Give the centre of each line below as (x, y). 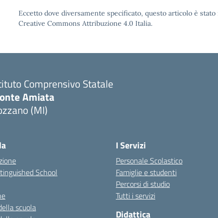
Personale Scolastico (149, 161)
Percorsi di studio (143, 184)
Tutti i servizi (136, 196)
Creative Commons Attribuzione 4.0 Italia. (85, 23)
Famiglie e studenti (146, 172)
